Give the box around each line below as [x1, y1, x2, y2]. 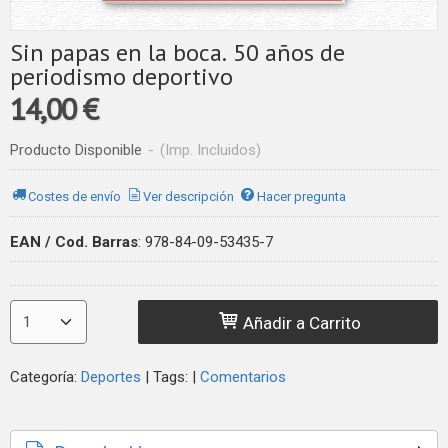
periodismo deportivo [10, 61, 233, 92]
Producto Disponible [10, 141, 142, 159]
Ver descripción [143, 188, 235, 204]
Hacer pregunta [256, 188, 346, 204]
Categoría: [10, 368, 81, 386]
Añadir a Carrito [239, 312, 362, 333]
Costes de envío [28, 188, 122, 204]
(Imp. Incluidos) [160, 141, 261, 159]
